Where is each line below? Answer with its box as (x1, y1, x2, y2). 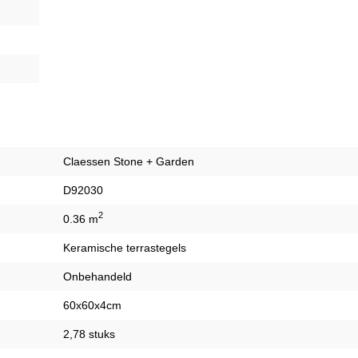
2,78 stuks (63, 327, 115, 340)
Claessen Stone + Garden (63, 154, 194, 168)
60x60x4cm (63, 298, 121, 312)
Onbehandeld (63, 269, 132, 283)
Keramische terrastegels (63, 241, 186, 254)
